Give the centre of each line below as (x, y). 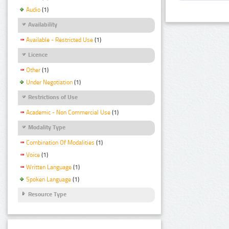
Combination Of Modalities (60, 143)
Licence (38, 54)
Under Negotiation (49, 82)
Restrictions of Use (53, 97)
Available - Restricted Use (60, 40)
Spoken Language (49, 179)
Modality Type (47, 128)
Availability (43, 24)
